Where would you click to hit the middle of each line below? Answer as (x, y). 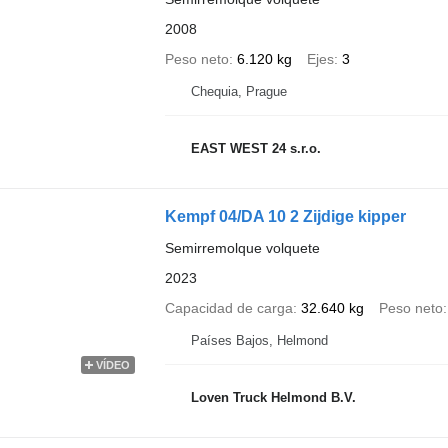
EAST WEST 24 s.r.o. (255, 149)
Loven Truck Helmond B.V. (273, 398)
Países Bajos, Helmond (259, 340)
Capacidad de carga (228, 307)
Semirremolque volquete (242, 247)
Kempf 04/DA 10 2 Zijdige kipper (285, 216)
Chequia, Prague (238, 91)
